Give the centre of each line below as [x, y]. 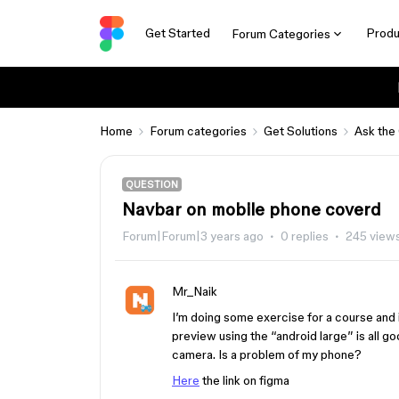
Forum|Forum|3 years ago [193, 236]
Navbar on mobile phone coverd [252, 209]
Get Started [177, 33]
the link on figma [244, 380]
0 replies [305, 236]
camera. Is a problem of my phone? [267, 354]
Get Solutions [301, 131]
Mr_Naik [195, 291]
